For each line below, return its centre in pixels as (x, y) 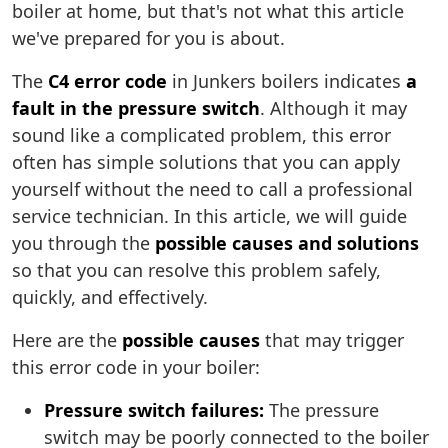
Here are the (67, 340)
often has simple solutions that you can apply (206, 162)
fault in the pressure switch (136, 108)
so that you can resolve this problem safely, (196, 270)
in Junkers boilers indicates (286, 81)
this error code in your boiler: (136, 367)
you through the (83, 243)
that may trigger (332, 340)
